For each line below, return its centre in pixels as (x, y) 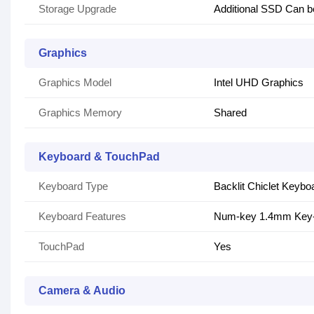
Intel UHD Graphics (259, 83)
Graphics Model (75, 83)
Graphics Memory (80, 113)
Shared (230, 113)
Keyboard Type (73, 186)
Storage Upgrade (77, 9)
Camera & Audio (82, 291)
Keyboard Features (82, 217)
